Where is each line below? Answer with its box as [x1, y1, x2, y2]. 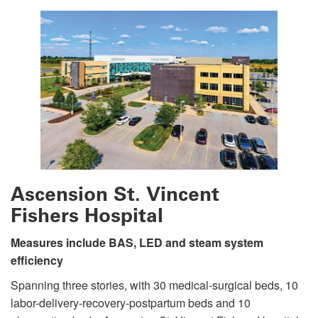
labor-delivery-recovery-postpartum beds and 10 [11, 294, 251, 311]
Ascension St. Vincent [11, 182, 219, 206]
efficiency [11, 251, 63, 268]
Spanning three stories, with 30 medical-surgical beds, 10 [11, 276, 298, 293]
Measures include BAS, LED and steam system [11, 234, 263, 251]
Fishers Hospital [11, 203, 163, 227]
